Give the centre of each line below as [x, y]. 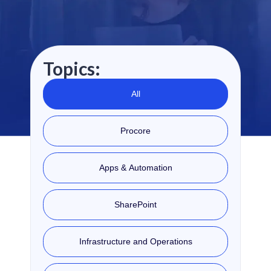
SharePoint [135, 205]
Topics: [72, 68]
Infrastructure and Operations [135, 242]
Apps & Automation [135, 168]
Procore [135, 131]
